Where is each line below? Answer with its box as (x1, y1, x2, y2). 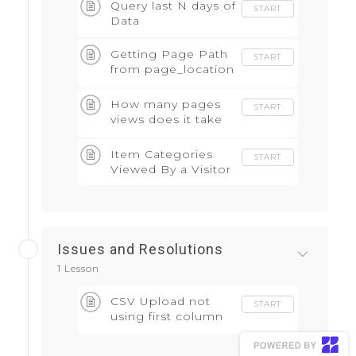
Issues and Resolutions (57, 241, 223, 258)
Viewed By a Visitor (110, 162, 231, 177)
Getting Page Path (110, 47, 228, 62)
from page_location (110, 62, 234, 77)
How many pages (110, 97, 221, 112)
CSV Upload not (110, 294, 211, 309)
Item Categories (110, 147, 213, 162)
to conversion (110, 127, 197, 142)
